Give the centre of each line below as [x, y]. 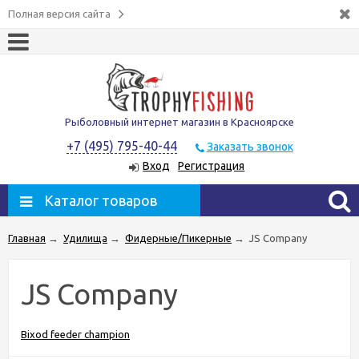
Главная [27, 238]
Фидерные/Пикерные [178, 238]
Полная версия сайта [59, 14]
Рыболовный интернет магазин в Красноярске [179, 122]
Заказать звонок [250, 147]
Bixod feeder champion [75, 334]
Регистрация [212, 166]
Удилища [85, 238]
